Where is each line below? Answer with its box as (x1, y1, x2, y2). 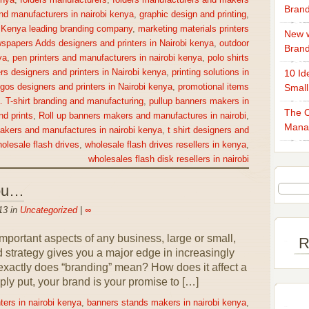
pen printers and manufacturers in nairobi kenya (12, 53, 202, 63)
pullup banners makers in (148, 97, 249, 106)
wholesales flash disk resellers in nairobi (88, 154, 249, 164)
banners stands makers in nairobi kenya (86, 298, 246, 308)
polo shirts (207, 53, 249, 63)
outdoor (219, 39, 249, 48)
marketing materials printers (137, 24, 249, 34)
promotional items (177, 82, 249, 92)
